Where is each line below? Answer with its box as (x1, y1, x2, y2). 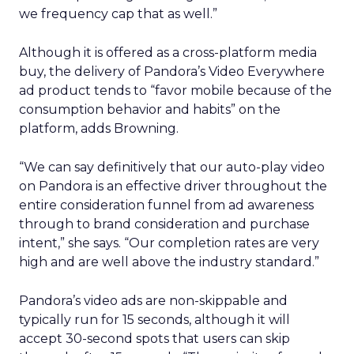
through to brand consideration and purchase (19, 217, 310, 232)
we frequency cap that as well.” (19, 6, 217, 21)
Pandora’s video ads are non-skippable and (19, 293, 288, 308)
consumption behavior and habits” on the (19, 102, 281, 117)
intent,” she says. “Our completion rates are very (19, 235, 319, 250)
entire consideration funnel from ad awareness (19, 198, 314, 213)
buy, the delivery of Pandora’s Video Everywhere (19, 64, 325, 79)
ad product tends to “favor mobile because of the (19, 83, 332, 98)
